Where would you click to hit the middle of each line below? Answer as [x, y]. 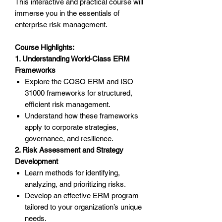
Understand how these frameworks [82, 116]
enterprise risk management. [61, 25]
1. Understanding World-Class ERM [72, 59]
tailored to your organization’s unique [83, 207]
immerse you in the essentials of [67, 13]
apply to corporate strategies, [72, 127]
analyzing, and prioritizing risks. [75, 184]
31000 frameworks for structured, [79, 93]
